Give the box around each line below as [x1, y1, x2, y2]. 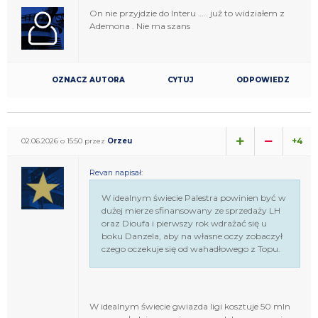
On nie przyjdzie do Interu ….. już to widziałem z [89, 7, 285, 18]
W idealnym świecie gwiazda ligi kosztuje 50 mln [89, 300, 290, 312]
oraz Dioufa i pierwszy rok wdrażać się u [102, 217, 267, 229]
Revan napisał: [89, 168, 143, 177]
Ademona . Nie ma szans [89, 20, 190, 31]
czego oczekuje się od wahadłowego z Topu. [102, 243, 280, 254]
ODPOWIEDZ [236, 75, 290, 84]
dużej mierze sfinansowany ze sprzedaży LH [102, 204, 280, 216]
